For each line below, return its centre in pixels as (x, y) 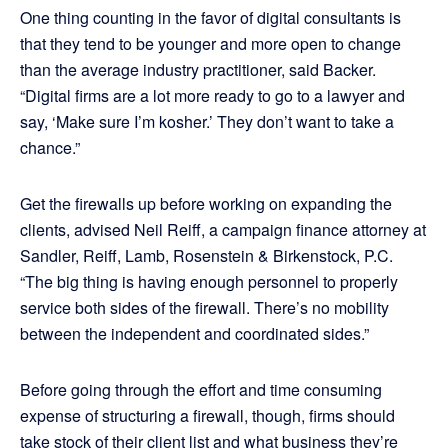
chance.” (50, 148)
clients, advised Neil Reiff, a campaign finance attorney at (223, 230)
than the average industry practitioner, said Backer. (198, 70)
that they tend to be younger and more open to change (210, 44)
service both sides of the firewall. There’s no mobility (204, 308)
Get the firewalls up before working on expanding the (206, 204)
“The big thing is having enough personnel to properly (209, 282)
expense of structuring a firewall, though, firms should (207, 416)
